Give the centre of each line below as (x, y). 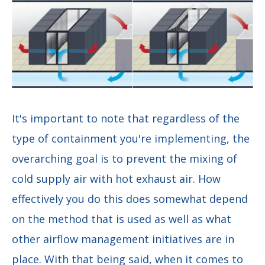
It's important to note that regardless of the (126, 118)
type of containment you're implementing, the (131, 138)
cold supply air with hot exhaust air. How (116, 178)
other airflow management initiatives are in (123, 239)
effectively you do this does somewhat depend (130, 198)
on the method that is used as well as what (122, 219)
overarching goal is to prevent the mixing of (125, 158)
